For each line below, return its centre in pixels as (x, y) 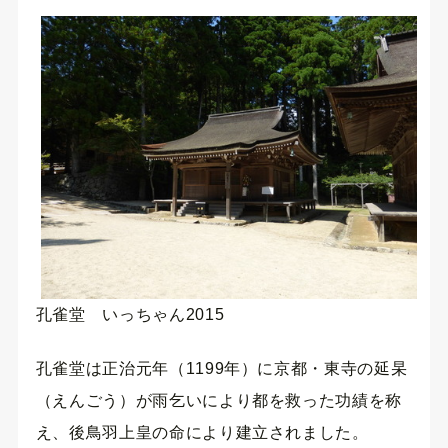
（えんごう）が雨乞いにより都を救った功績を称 (218, 401)
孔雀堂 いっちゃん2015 (130, 314)
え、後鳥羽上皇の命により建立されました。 (202, 433)
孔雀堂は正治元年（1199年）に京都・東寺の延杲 (221, 369)
